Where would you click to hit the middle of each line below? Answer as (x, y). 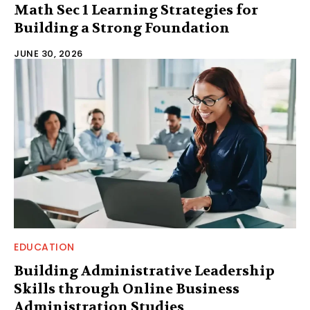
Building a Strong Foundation (122, 28)
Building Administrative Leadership (144, 271)
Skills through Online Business (127, 289)
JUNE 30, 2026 (48, 53)
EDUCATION (44, 247)
